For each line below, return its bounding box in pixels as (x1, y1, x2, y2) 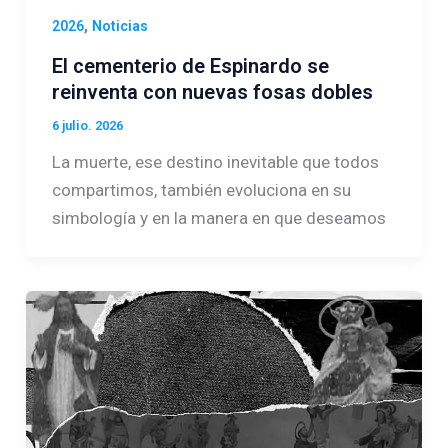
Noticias (91, 18, 148, 35)
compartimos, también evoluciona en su (51, 179, 351, 200)
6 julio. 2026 (51, 117, 123, 133)
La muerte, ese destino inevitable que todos (51, 151, 379, 172)
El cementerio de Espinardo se (51, 53, 329, 78)
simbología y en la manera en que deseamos (51, 207, 386, 228)
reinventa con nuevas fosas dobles (51, 79, 373, 104)
